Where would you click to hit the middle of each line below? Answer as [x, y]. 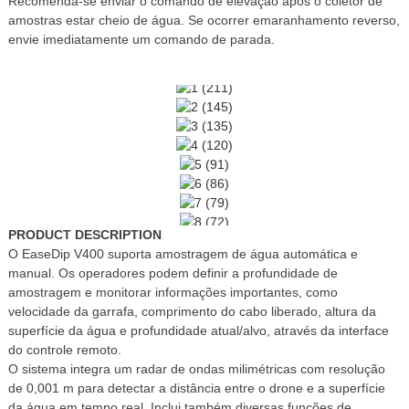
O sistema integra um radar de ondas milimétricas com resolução [196, 369]
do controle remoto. [64, 350]
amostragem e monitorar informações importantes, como [173, 293]
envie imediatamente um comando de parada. [141, 39]
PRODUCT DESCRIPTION [84, 235]
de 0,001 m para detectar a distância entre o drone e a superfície [196, 388]
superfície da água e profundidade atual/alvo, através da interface [198, 331]
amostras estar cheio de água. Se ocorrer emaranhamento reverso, [204, 20]
